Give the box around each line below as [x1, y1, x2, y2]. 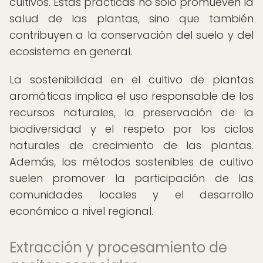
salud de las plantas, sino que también [9, 11, 254, 26]
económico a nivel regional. [9, 204, 153, 218]
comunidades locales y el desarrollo [9, 187, 254, 202]
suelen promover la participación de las [9, 171, 254, 186]
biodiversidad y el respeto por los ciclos [9, 122, 254, 136]
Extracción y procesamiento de [9, 238, 227, 257]
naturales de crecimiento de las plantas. [9, 138, 254, 153]
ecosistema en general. [9, 44, 132, 59]
